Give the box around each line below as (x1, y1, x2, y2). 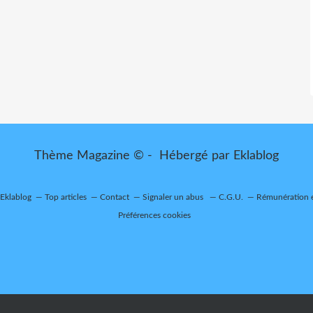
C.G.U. (219, 193, 243, 201)
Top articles (45, 193, 87, 201)
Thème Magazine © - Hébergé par (34, 150, 233, 162)
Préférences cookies (118, 211, 191, 219)
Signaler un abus (143, 193, 205, 201)
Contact (100, 193, 129, 201)
